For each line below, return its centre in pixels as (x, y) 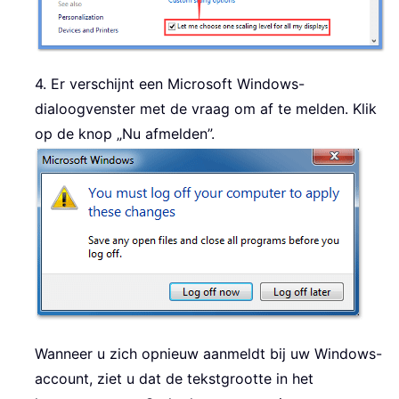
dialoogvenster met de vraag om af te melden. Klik (206, 109)
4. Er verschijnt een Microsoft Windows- (170, 84)
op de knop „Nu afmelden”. (125, 134)
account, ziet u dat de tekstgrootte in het (174, 379)
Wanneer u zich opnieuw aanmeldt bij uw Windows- (208, 354)
